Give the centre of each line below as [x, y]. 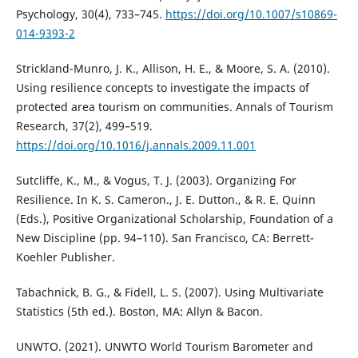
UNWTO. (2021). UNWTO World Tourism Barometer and [164, 346]
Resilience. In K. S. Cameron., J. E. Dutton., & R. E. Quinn [165, 199]
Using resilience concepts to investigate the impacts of [162, 87]
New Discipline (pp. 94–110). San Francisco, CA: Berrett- [165, 237]
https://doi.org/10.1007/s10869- [251, 14]
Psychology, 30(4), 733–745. [90, 14]
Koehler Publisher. [65, 257]
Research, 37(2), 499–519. [84, 125]
